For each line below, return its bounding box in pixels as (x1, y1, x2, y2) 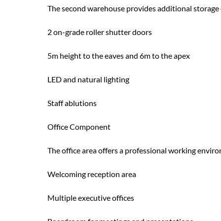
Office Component (47, 122, 110, 131)
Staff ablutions (47, 98, 97, 108)
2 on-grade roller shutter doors (47, 27, 152, 37)
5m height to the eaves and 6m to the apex (47, 51, 190, 60)
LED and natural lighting (47, 74, 129, 84)
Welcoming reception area (47, 169, 136, 179)
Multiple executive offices (47, 193, 134, 202)
